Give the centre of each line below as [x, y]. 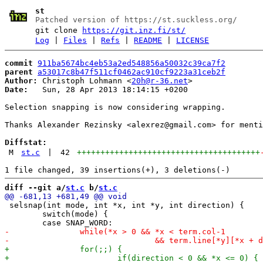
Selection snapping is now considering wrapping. [115, 107]
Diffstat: [26, 142]
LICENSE [193, 40]
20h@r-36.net [160, 80]
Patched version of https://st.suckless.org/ [136, 20]
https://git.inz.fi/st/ [134, 30]
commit [19, 63]
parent [19, 72]
